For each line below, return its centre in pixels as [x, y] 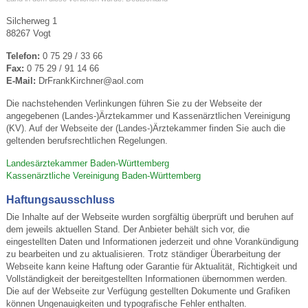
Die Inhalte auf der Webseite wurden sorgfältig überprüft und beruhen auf [150, 217]
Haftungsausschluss [60, 199]
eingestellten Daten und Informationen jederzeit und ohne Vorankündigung [152, 241]
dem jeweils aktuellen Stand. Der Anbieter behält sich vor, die [128, 229]
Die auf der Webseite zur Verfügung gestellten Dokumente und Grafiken [148, 291]
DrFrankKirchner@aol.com [89, 80]
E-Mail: [21, 80]
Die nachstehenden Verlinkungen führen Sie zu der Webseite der [134, 103]
